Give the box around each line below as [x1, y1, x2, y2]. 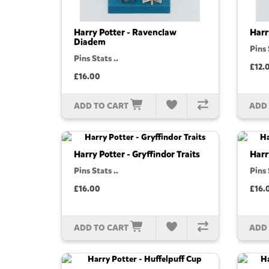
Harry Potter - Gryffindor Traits [74, 148, 200, 161]
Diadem [74, 36, 106, 49]
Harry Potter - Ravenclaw [74, 26, 177, 39]
